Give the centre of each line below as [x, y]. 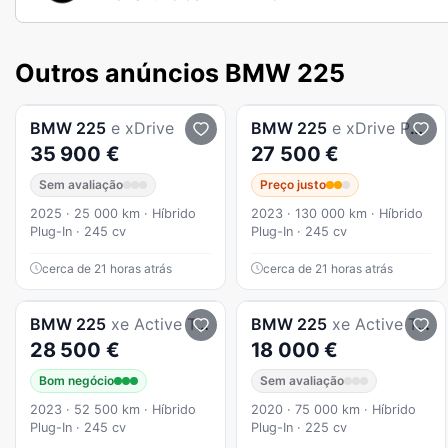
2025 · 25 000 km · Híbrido [113, 213]
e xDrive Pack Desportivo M [370, 127]
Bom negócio [76, 380]
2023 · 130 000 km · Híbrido [336, 213]
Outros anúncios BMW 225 [180, 72]
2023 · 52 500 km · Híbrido [113, 409]
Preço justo [292, 184]
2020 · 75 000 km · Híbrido [333, 409]
